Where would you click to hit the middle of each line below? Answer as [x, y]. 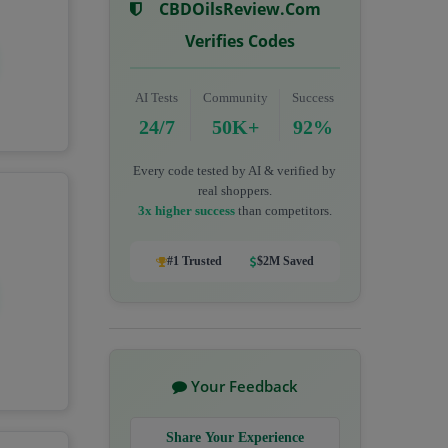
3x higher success [186, 210]
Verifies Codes [240, 41]
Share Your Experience [234, 437]
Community [235, 97]
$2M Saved [285, 261]
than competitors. [283, 210]
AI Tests [157, 97]
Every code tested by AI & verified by [235, 170]
